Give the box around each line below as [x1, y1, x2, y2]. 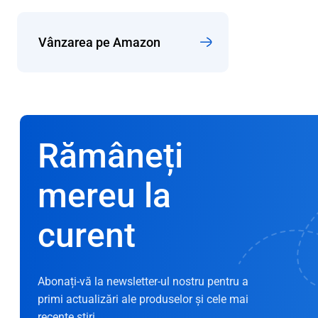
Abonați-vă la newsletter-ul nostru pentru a [38, 274, 248, 288]
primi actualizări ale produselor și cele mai [38, 292, 248, 306]
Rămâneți [38, 135, 183, 176]
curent [38, 214, 136, 256]
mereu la [38, 175, 171, 216]
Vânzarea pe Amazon [38, 35, 160, 50]
